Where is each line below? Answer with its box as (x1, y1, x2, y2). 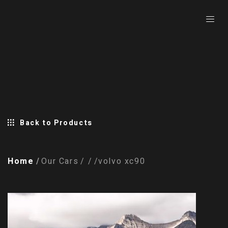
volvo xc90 (98, 155, 146, 167)
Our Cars (41, 155, 79, 167)
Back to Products (17, 118, 93, 128)
